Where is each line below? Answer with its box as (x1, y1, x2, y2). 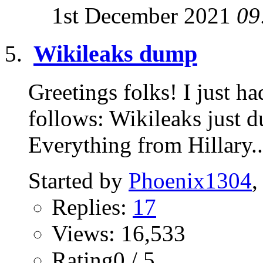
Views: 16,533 (52, 220, 186, 246)
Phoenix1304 (129, 167, 252, 193)
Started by (28, 167, 129, 193)
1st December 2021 (52, 3, 237, 29)
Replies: (52, 194, 133, 220)
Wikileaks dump (33, 41, 197, 68)
